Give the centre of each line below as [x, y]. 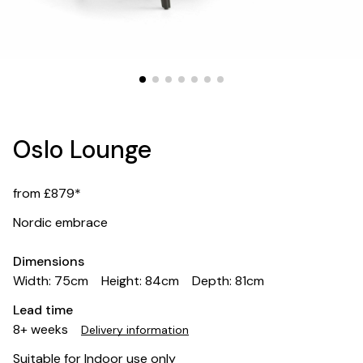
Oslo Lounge [82, 149]
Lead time [43, 310]
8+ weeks [42, 329]
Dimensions [49, 261]
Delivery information [135, 329]
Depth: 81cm [228, 280]
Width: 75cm [51, 280]
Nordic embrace [60, 222]
